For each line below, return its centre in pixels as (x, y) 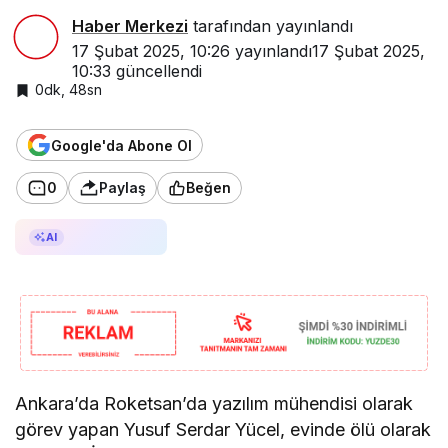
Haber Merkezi (130, 25)
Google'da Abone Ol (121, 145)
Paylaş (122, 188)
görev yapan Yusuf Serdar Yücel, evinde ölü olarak (223, 429)
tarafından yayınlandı (270, 25)
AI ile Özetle (109, 237)
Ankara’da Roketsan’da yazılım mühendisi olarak (214, 403)
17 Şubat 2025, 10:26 (151, 50)
